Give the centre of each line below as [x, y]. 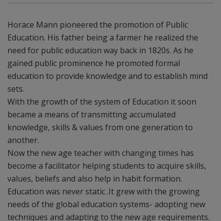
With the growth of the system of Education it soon [102, 102]
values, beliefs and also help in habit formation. [95, 179]
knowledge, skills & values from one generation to [100, 127]
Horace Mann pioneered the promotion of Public [98, 25]
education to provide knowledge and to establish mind [108, 76]
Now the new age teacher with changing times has [101, 153]
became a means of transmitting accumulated [92, 114]
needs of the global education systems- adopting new [106, 204]
